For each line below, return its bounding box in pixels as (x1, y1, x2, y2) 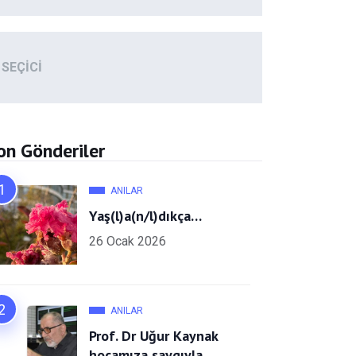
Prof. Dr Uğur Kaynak (89, 326, 219, 345)
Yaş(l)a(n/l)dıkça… (89, 206, 202, 225)
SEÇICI (2, 60, 42, 75)
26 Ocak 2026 (89, 233, 166, 249)
